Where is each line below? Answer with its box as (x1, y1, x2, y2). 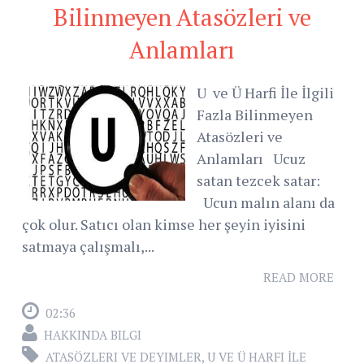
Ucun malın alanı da (197, 193, 335, 213)
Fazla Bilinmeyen (197, 105, 313, 125)
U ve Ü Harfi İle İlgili (197, 83, 337, 103)
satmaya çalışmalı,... (22, 236, 154, 257)
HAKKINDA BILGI (44, 327, 141, 344)
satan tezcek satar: (197, 171, 320, 191)
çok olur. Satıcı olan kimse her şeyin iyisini (22, 214, 305, 235)
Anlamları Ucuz (197, 149, 305, 169)
